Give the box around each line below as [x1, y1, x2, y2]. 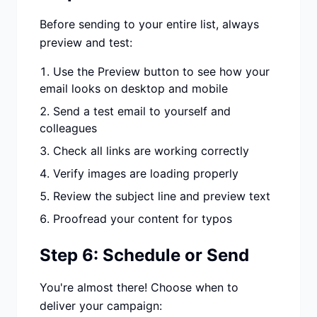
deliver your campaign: [40, 299, 162, 313]
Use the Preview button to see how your [53, 64, 270, 79]
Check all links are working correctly [53, 144, 249, 158]
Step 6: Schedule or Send [40, 245, 249, 265]
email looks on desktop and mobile [40, 81, 228, 96]
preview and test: [40, 35, 132, 50]
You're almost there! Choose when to [40, 280, 238, 294]
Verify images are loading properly [53, 166, 238, 180]
